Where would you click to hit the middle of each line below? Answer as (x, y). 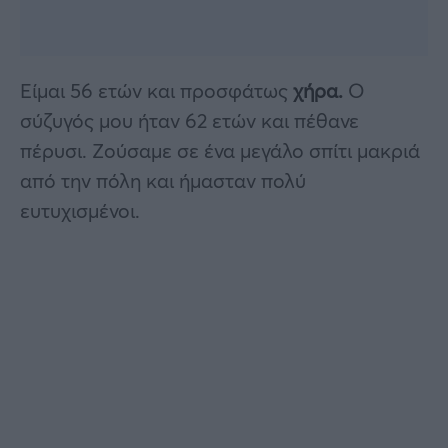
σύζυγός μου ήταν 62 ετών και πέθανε (189, 120)
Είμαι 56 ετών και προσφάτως (156, 90)
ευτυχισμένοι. (80, 210)
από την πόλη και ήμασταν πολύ (163, 180)
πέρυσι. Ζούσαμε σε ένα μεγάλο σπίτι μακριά (220, 150)
